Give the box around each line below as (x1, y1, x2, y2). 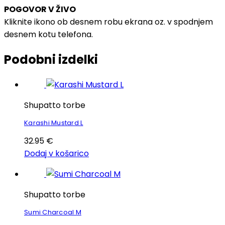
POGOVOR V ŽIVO (4, 3, 76, 15)
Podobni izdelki (4, 51, 98, 68)
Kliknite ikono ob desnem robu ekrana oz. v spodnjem (4, 16, 213, 28)
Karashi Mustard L (24, 118, 83, 128)
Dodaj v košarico (24, 147, 89, 159)
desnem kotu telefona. (4, 28, 93, 40)
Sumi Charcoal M (24, 207, 81, 217)
